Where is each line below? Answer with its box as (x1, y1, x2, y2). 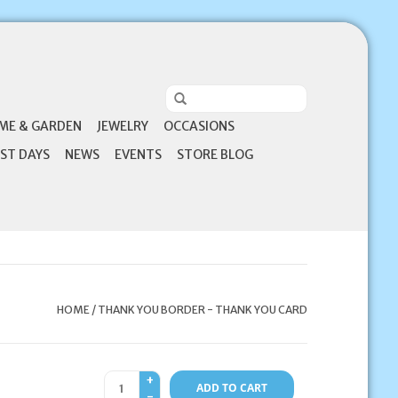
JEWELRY (96, 118, 148, 134)
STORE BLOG (176, 147, 253, 163)
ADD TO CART (195, 380, 267, 395)
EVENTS (114, 147, 162, 163)
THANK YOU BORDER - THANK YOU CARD (97, 303, 307, 316)
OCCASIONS (163, 118, 235, 134)
